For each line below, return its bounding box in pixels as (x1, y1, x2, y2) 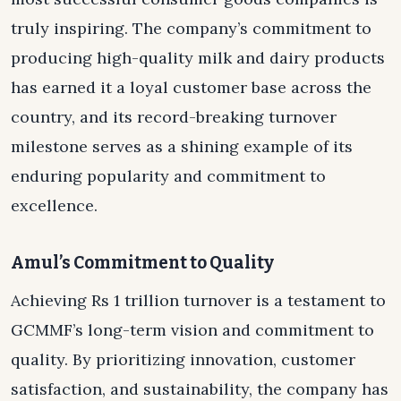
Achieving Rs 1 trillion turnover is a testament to (11, 289, 386, 311)
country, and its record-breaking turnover (11, 107, 337, 128)
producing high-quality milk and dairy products (11, 47, 385, 69)
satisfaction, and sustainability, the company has (11, 378, 388, 399)
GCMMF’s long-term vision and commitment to (11, 319, 374, 340)
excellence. (11, 195, 98, 217)
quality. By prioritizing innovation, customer (11, 348, 355, 370)
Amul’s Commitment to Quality (11, 252, 274, 273)
